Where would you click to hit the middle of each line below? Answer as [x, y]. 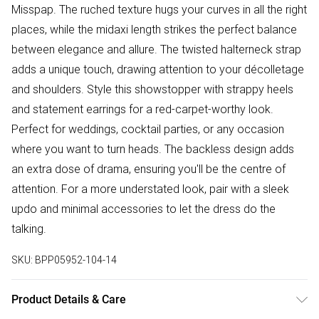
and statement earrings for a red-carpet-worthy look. [142, 109]
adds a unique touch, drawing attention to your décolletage [158, 69]
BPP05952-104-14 [76, 260]
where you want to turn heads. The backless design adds [153, 149]
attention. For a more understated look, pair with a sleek [150, 189]
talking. [29, 229]
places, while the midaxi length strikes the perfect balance [154, 30]
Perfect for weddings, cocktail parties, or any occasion [148, 129]
